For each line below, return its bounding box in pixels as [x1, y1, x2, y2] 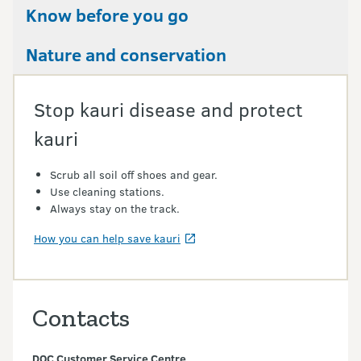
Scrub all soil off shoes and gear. [50, 167, 218, 183]
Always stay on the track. [50, 201, 180, 217]
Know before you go [26, 2, 189, 27]
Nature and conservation [26, 42, 226, 67]
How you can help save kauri [34, 230, 180, 247]
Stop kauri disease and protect [34, 96, 303, 123]
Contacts [32, 303, 130, 334]
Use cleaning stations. [50, 184, 164, 200]
